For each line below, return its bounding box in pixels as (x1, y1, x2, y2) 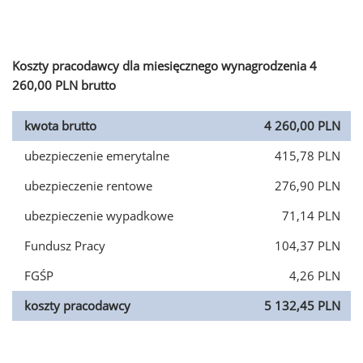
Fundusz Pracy (24, 237, 105, 254)
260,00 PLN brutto (12, 77, 116, 93)
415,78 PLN (275, 147, 340, 164)
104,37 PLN (275, 237, 340, 254)
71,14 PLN (282, 207, 340, 224)
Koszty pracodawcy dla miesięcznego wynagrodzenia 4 (12, 58, 317, 74)
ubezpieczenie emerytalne (24, 147, 169, 164)
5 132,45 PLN (264, 297, 340, 314)
